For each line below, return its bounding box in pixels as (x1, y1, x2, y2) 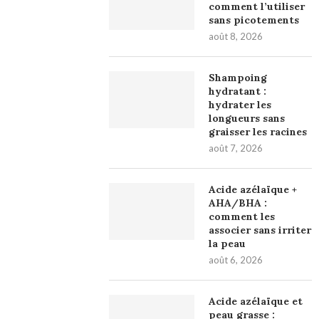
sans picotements (209, 14, 300, 27)
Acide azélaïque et (209, 295, 303, 308)
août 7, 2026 (209, 142, 263, 155)
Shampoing (209, 71, 268, 85)
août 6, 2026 (209, 254, 263, 266)
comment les (209, 210, 276, 224)
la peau (209, 237, 246, 251)
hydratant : (209, 85, 267, 98)
